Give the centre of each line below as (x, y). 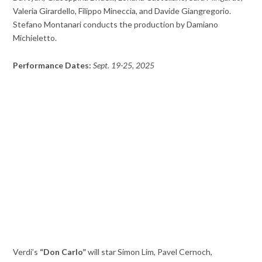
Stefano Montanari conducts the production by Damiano (116, 25)
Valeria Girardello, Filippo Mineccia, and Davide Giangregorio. (122, 11)
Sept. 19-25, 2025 (124, 65)
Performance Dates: (52, 65)
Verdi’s (26, 251)
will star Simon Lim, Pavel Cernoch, (149, 251)
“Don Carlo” (62, 251)
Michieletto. (35, 38)
